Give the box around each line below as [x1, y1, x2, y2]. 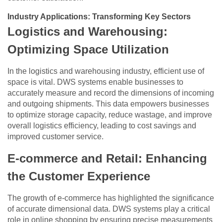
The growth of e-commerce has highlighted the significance [7, 194, 214, 203]
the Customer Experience [7, 169, 150, 183]
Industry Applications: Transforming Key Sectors [7, 12, 191, 21]
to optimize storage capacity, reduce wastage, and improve [7, 111, 212, 119]
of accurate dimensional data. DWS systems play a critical [7, 205, 210, 214]
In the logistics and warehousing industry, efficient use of [7, 67, 204, 76]
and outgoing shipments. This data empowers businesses [7, 100, 209, 109]
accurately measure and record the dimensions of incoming [7, 89, 214, 98]
